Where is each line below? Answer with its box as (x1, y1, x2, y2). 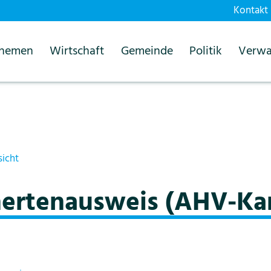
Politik (189, 41, 222, 61)
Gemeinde (120, 41, 173, 61)
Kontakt (233, 2, 268, 19)
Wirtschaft (50, 41, 105, 61)
